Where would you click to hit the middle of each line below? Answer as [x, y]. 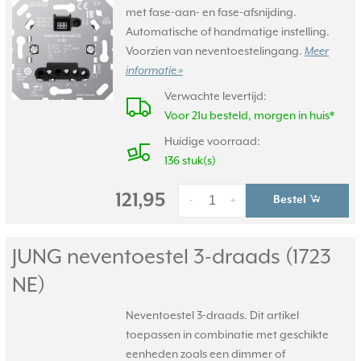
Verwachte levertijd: [216, 97]
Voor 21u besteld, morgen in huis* [249, 116]
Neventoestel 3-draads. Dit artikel [212, 316]
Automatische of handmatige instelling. [228, 32]
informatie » [154, 71]
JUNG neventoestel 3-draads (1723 [172, 257]
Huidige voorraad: [212, 142]
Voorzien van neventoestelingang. [215, 52]
